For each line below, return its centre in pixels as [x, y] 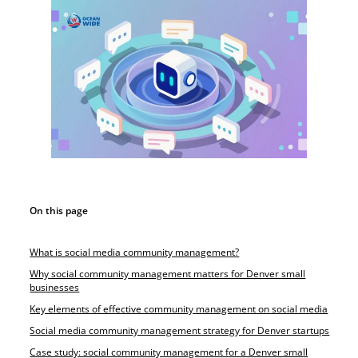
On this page [59, 211]
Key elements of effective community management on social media [179, 308]
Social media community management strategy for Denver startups [180, 330]
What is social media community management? [135, 252]
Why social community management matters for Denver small [168, 273]
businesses [55, 287]
